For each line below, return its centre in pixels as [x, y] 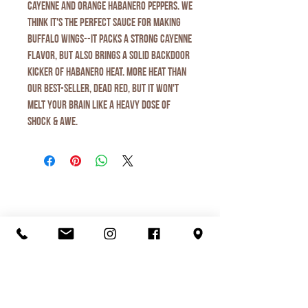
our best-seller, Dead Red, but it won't [103, 89]
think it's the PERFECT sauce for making [104, 23]
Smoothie [160, 186]
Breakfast [55, 214]
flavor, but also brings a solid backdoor [109, 56]
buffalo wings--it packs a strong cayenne [110, 39]
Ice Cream [160, 214]
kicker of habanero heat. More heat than [107, 72]
